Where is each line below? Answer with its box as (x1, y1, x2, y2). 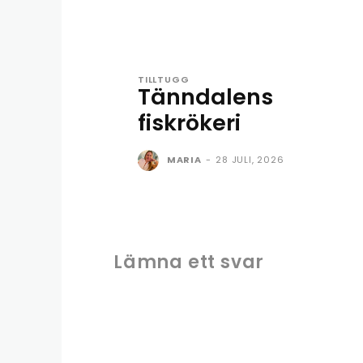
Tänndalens (138, 81, 273, 112)
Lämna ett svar (113, 249, 265, 275)
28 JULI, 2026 (216, 152, 284, 166)
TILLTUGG (138, 72, 190, 86)
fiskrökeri (138, 107, 241, 138)
